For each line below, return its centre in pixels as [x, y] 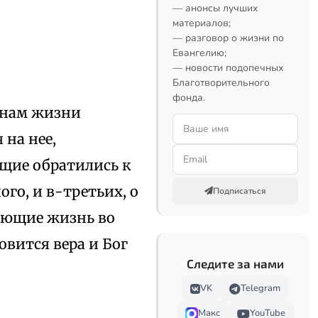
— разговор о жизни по [228, 38]
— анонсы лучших [215, 8]
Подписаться [240, 191]
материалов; [202, 23]
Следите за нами [235, 263]
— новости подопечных [228, 68]
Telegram [261, 288]
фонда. [189, 98]
